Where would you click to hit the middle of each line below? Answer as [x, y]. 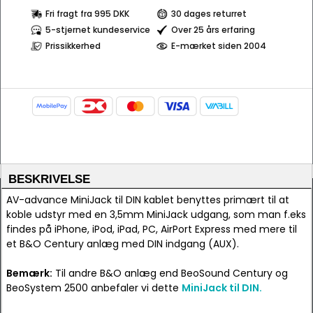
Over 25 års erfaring [213, 30]
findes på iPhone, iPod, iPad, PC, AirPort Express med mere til [152, 229]
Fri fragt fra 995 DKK [87, 14]
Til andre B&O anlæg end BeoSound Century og [170, 273]
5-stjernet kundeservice [98, 30]
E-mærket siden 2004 [219, 46]
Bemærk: [29, 273]
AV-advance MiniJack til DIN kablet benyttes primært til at [148, 200]
